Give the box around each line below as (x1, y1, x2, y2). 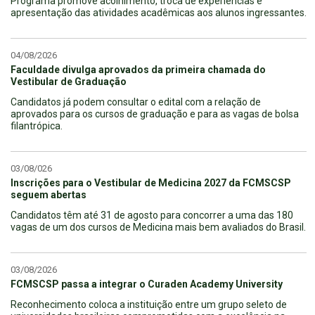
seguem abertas (11, 188, 86, 200)
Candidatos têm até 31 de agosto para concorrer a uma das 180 (11, 209, 293, 221)
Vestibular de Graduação (11, 75, 127, 87)
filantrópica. (11, 120, 63, 131)
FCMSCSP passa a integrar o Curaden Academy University (11, 278, 283, 290)
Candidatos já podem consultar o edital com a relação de (11, 96, 261, 108)
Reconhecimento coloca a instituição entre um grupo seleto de (11, 298, 287, 310)
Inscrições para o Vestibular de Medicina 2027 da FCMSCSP (11, 176, 291, 188)
